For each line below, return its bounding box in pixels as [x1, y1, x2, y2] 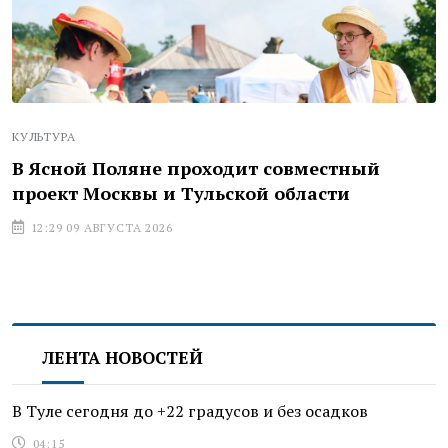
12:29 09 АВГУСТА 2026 [26, 219, 173, 235]
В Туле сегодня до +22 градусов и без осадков [12, 399, 368, 422]
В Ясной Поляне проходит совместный [12, 155, 380, 180]
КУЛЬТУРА [12, 128, 76, 144]
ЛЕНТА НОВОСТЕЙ [42, 345, 203, 369]
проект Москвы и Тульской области [12, 180, 350, 205]
